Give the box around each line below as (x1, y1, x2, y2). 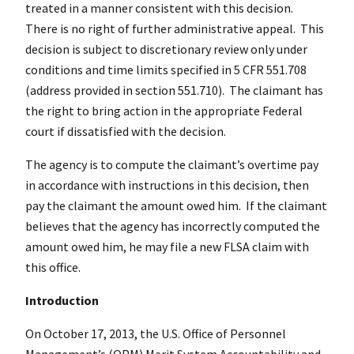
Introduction (25, 292, 99, 308)
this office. (25, 258, 83, 275)
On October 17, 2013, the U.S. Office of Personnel (25, 325, 286, 341)
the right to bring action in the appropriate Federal (25, 102, 303, 119)
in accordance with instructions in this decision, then (25, 176, 309, 193)
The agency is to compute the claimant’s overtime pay (25, 156, 318, 172)
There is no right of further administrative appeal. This (25, 20, 324, 36)
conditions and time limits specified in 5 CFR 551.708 (25, 61, 307, 77)
